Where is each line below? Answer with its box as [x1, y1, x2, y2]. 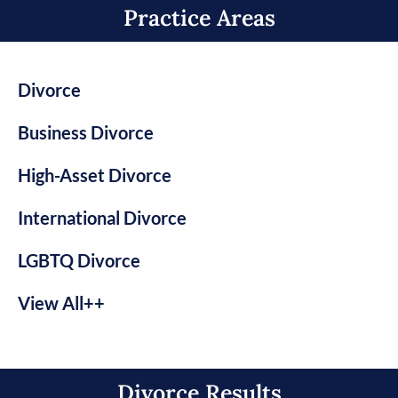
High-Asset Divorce [18, 164, 171, 187]
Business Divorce [18, 122, 154, 144]
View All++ [18, 292, 105, 314]
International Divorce [18, 207, 187, 229]
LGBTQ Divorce [18, 250, 140, 272]
